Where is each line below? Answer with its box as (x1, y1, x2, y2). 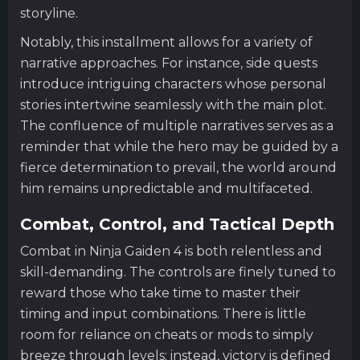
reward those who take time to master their (20, 284, 301, 301)
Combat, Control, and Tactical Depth (20, 214, 334, 234)
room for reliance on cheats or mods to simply (20, 326, 313, 342)
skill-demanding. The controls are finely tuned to (20, 264, 336, 280)
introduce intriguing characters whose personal (20, 76, 326, 92)
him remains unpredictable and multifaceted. (20, 180, 313, 196)
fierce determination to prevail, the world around (20, 159, 337, 175)
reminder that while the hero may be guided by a (20, 138, 338, 154)
